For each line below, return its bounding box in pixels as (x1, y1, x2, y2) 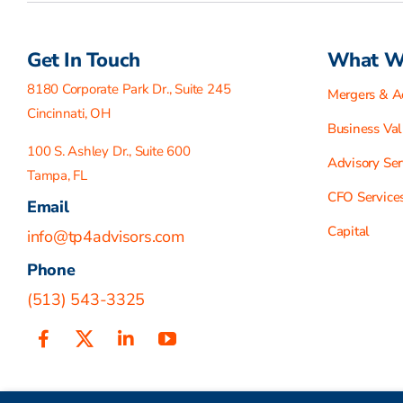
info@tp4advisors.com (26, 225, 184, 247)
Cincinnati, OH (26, 103, 111, 122)
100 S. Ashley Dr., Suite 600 (26, 141, 191, 160)
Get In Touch (26, 46, 140, 74)
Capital (327, 221, 371, 240)
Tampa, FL (26, 166, 87, 184)
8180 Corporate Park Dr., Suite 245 (26, 79, 231, 98)
